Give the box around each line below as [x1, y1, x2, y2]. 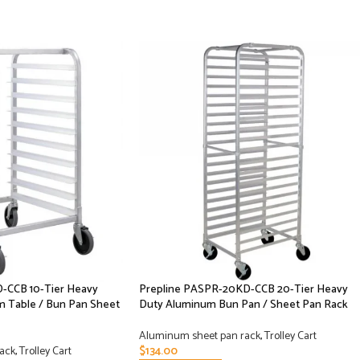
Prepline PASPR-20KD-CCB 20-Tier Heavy [139, 280, 348, 300]
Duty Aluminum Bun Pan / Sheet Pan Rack [139, 296, 348, 315]
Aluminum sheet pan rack [139, 327, 260, 346]
